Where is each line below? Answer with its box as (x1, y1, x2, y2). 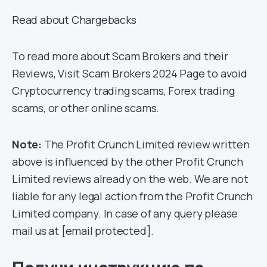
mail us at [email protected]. (12, 223, 154, 238)
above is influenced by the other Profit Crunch (12, 154, 243, 169)
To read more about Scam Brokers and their (12, 48, 228, 63)
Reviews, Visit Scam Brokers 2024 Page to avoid (12, 66, 247, 80)
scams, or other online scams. (12, 100, 160, 115)
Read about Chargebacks (12, 12, 136, 27)
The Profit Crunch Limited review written (42, 136, 250, 151)
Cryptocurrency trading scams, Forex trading (12, 83, 235, 98)
